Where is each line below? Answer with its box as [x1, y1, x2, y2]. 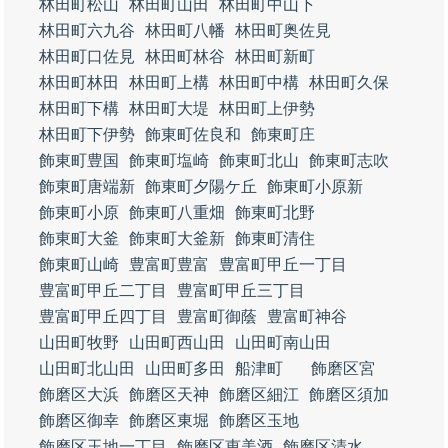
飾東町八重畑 [129, 204, 225, 221]
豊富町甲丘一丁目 [219, 256, 347, 273]
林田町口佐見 [39, 48, 135, 65]
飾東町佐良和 [145, 126, 241, 143]
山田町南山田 [235, 334, 331, 351]
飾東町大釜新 [129, 230, 225, 247]
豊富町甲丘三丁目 [177, 282, 305, 299]
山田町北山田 [39, 360, 135, 377]
